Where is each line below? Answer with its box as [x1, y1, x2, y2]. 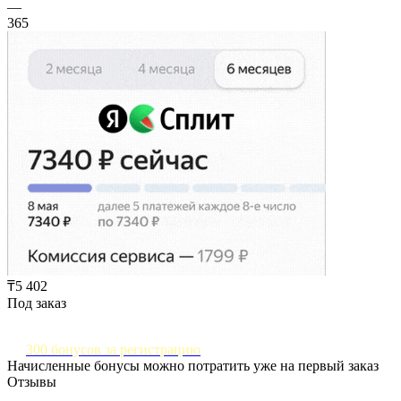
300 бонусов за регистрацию [26, 341, 200, 357]
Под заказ [7, 294, 66, 311]
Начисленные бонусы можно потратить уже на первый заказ [7, 357, 379, 373]
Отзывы [7, 373, 56, 389]
